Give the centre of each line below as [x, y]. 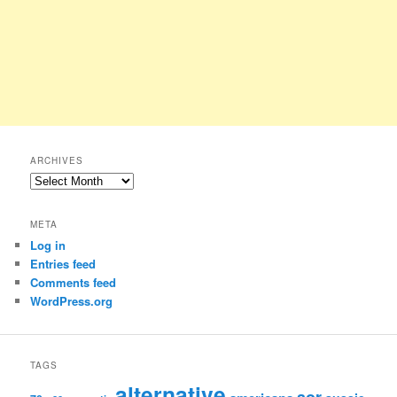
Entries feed [63, 264]
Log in [48, 245]
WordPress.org [72, 301]
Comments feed [74, 283]
